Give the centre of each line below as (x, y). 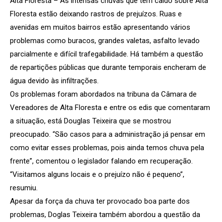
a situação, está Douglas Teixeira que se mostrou (90, 121)
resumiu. (24, 188)
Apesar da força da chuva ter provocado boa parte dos (100, 201)
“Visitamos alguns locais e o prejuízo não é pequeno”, (97, 174)
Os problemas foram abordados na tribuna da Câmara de (103, 94)
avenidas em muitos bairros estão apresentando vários (100, 27)
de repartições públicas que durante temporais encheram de (108, 67)
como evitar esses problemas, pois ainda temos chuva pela (107, 147)
